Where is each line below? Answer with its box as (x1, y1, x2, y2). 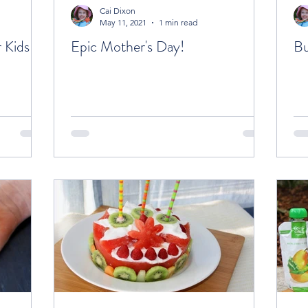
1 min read (159, 17, 197, 28)
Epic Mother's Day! (71, 36, 185, 58)
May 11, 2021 (100, 17, 146, 28)
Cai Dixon (100, 5, 135, 16)
